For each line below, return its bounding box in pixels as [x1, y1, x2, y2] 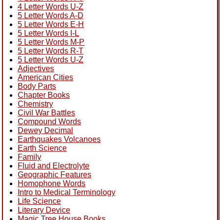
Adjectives [18, 64, 54, 73]
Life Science [18, 196, 61, 205]
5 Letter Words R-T [18, 46, 83, 55]
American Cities [18, 73, 73, 82]
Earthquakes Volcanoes [18, 135, 101, 143]
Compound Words [18, 117, 81, 126]
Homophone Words [18, 179, 85, 188]
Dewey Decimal [18, 126, 73, 135]
